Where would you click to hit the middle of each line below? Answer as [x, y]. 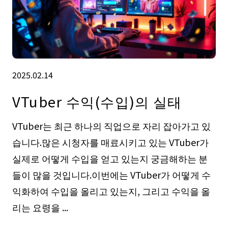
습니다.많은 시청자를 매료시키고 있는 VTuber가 [110, 142]
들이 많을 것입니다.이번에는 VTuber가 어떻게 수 [111, 175]
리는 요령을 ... [40, 207]
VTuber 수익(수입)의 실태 [97, 101]
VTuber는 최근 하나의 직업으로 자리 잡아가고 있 [111, 126]
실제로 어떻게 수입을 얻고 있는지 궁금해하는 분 [110, 159]
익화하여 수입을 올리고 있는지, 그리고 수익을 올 [111, 191]
